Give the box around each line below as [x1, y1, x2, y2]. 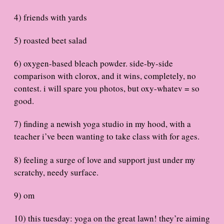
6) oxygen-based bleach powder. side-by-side [14, 57, 173, 69]
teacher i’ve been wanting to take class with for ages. [14, 130, 199, 142]
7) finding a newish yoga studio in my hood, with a [14, 118, 191, 130]
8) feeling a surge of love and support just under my [14, 153, 195, 165]
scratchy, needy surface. [14, 166, 98, 178]
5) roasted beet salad [14, 34, 87, 46]
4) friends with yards [14, 11, 87, 23]
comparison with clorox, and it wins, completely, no [14, 70, 196, 82]
